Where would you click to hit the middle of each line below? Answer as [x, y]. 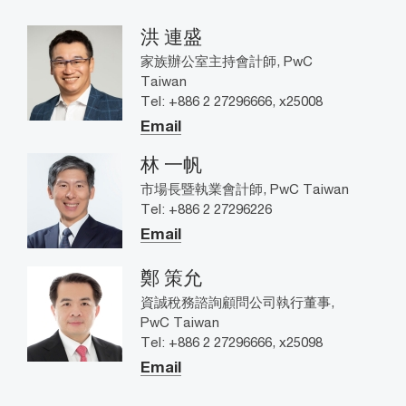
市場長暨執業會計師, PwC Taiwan [245, 188]
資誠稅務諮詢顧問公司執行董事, [237, 301]
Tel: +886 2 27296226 [206, 208]
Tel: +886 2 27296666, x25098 [232, 341]
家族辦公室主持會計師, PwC [227, 60]
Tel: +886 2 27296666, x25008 [232, 100]
